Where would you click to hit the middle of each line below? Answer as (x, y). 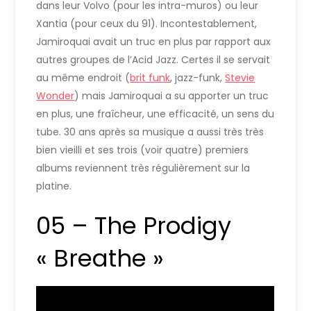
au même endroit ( (83, 77)
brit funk (150, 77)
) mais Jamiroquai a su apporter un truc (172, 95)
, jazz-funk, (198, 77)
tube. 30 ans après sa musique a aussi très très (150, 132)
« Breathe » (100, 258)
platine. (54, 186)
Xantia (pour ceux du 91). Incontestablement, (147, 23)
